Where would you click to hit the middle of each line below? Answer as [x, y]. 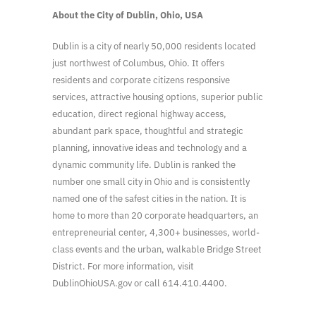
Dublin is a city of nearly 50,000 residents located [154, 46]
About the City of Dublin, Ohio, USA [128, 15]
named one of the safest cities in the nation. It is [149, 198]
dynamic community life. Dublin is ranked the [144, 164]
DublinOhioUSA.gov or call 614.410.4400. [140, 283]
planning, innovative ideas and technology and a [150, 147]
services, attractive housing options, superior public [158, 97]
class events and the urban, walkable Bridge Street [157, 249]
